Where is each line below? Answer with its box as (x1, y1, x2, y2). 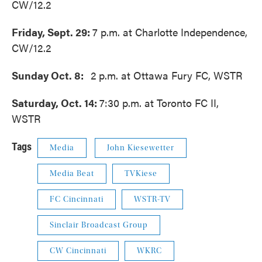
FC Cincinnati (50, 195, 104, 204)
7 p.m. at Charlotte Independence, (92, 25, 247, 39)
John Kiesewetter (107, 143, 174, 153)
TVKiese (125, 169, 157, 178)
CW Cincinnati (50, 246, 106, 256)
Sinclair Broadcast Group (50, 220, 148, 230)
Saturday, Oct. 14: (12, 95, 99, 110)
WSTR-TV (134, 195, 171, 204)
